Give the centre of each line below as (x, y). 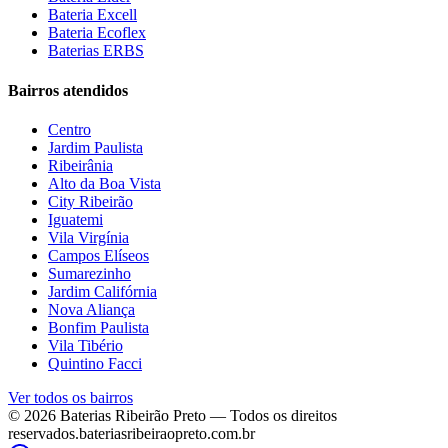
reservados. (43, 433)
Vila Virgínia (88, 237)
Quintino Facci (95, 363)
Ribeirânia (80, 165)
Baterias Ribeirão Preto (133, 415)
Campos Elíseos (98, 255)
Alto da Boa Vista (104, 183)
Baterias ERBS (96, 51)
